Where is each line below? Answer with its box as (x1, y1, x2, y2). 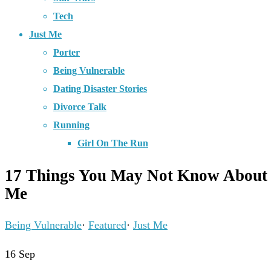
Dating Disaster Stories (53, 83, 147, 94)
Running (53, 120, 90, 131)
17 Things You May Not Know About (5, 166, 267, 184)
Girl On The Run (77, 138, 148, 149)
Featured (88, 219, 126, 232)
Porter (53, 47, 80, 58)
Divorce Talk (53, 102, 106, 113)
